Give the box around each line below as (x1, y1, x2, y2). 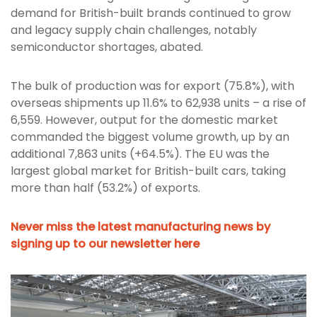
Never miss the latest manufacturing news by (11, 219, 270, 235)
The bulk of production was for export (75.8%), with (11, 78, 294, 94)
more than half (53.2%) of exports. (11, 180, 200, 196)
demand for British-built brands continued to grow (11, 5, 291, 21)
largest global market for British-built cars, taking (11, 163, 286, 179)
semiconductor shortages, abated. (11, 39, 203, 55)
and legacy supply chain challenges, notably (11, 22, 257, 38)
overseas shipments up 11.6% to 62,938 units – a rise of (11, 95, 306, 111)
